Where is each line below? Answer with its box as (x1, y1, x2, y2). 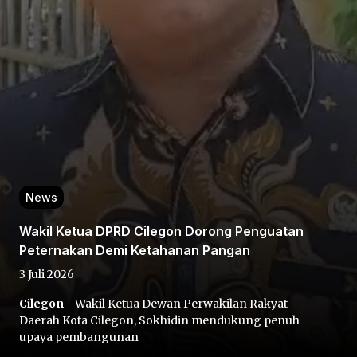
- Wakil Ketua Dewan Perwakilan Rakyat (64, 296, 288, 311)
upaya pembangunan (19, 330, 139, 344)
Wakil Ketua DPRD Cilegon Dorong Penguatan (19, 223, 304, 239)
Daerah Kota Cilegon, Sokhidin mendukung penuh (19, 313, 300, 328)
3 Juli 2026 (19, 267, 74, 281)
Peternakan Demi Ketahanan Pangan (19, 242, 250, 258)
